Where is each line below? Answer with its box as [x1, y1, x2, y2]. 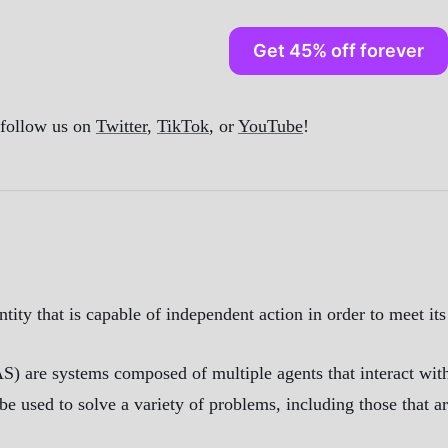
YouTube [238, 116, 303, 137]
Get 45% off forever [252, 39, 424, 61]
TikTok [157, 116, 209, 137]
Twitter [96, 116, 147, 137]
